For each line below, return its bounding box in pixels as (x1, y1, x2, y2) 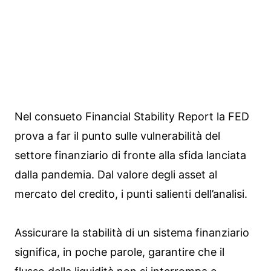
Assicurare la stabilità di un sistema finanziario (15, 226, 249, 239)
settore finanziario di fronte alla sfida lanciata (15, 148, 246, 162)
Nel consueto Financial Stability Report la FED (15, 109, 249, 123)
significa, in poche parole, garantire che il (15, 245, 224, 258)
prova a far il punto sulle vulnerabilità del (15, 129, 220, 142)
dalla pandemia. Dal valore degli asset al (15, 168, 217, 181)
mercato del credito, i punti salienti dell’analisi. (15, 187, 247, 200)
